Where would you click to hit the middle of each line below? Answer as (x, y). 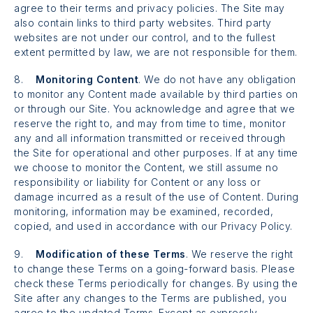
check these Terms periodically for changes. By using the (156, 283)
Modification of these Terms (111, 254)
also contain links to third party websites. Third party (143, 23)
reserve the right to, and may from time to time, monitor (150, 124)
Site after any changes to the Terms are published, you (150, 298)
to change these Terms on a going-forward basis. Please (154, 268)
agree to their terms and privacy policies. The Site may (150, 8)
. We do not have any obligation (217, 80)
